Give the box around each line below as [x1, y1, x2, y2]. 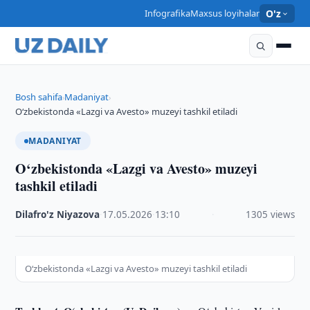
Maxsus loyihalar [190, 7, 259, 19]
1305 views [245, 208, 295, 221]
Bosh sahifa [15, 91, 63, 103]
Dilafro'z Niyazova [15, 208, 100, 221]
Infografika [144, 7, 190, 19]
